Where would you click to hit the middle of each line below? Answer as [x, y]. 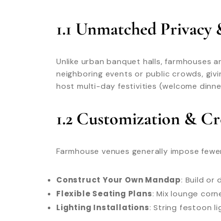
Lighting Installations [103, 207]
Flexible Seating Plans [104, 193]
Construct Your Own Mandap [119, 180]
